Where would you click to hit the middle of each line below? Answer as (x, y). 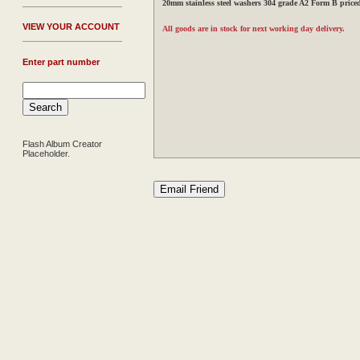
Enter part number (61, 62)
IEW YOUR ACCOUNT (74, 27)
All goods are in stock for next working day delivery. (254, 29)
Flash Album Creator (62, 144)
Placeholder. (46, 153)
